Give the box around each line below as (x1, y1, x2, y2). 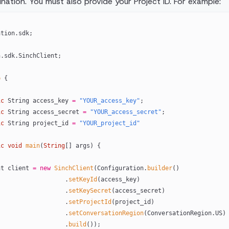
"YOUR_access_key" (75, 97, 140, 104)
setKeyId (68, 176, 97, 183)
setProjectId (68, 198, 111, 205)
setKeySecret (68, 187, 111, 194)
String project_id (4, 120, 72, 127)
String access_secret (4, 108, 83, 116)
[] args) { (64, 142, 101, 149)
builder (147, 165, 172, 172)
